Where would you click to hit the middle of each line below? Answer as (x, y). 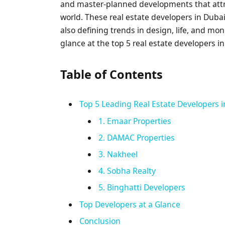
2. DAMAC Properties (137, 138)
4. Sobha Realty (127, 171)
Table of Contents (112, 75)
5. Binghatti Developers (142, 187)
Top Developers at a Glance (130, 204)
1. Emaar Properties (135, 121)
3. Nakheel (118, 154)
